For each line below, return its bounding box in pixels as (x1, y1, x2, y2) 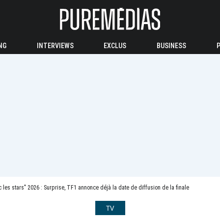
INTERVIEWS (36, 42, 74, 50)
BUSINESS (157, 42, 187, 50)
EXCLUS (104, 42, 127, 50)
